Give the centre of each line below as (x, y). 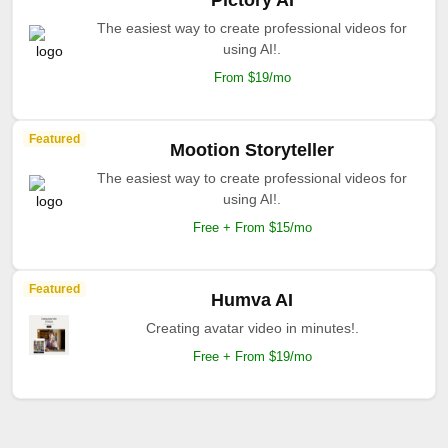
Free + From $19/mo (252, 356)
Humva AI (252, 300)
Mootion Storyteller (252, 150)
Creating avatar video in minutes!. (252, 328)
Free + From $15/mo (252, 227)
